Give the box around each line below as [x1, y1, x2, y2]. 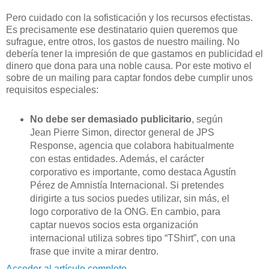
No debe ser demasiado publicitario [29, 114, 192, 125]
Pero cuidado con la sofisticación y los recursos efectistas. [6, 13, 253, 23]
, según [191, 114, 223, 125]
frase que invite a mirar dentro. [29, 246, 159, 257]
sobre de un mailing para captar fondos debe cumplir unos [6, 73, 253, 83]
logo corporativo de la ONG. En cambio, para [29, 207, 220, 217]
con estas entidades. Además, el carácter [29, 154, 204, 165]
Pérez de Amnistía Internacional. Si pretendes [29, 180, 224, 191]
